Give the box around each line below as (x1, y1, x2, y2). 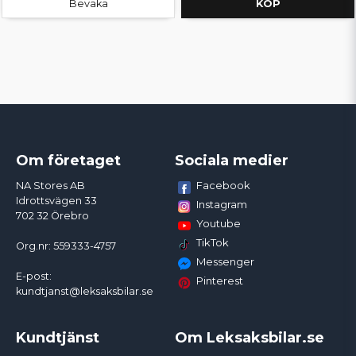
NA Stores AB (16, 180, 85, 192)
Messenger (195, 255, 254, 269)
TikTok (195, 236, 229, 250)
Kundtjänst (16, 329, 99, 347)
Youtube (195, 217, 241, 230)
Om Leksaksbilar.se (174, 329, 324, 347)
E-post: (16, 270, 52, 283)
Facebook (195, 179, 250, 192)
